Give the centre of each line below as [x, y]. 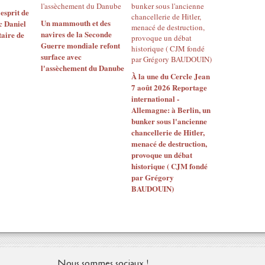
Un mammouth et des [76, 23]
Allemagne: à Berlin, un [171, 110]
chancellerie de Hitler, [168, 132]
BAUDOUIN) [152, 188]
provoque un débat [161, 155]
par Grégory [152, 177]
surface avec [61, 56]
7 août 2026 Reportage [169, 87]
